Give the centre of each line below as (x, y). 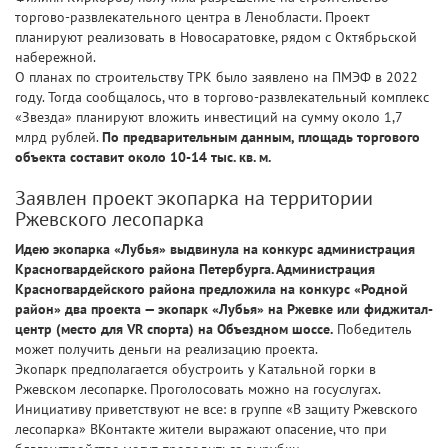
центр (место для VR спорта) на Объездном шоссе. (174, 329)
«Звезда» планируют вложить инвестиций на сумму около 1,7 (208, 117)
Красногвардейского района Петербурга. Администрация (195, 269)
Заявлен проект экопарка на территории (194, 198)
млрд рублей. (58, 137)
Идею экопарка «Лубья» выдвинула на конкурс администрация (215, 249)
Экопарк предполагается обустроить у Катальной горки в (195, 369)
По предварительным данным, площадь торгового (261, 137)
